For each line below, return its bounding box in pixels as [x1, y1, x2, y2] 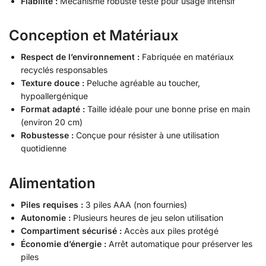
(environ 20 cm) [21, 117, 83, 128]
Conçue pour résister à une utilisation [74, 130, 219, 141]
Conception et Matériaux [9, 27, 179, 45]
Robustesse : [21, 130, 74, 141]
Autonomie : [21, 213, 71, 223]
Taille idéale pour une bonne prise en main [85, 104, 250, 115]
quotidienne [21, 143, 66, 154]
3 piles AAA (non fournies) [83, 199, 187, 210]
